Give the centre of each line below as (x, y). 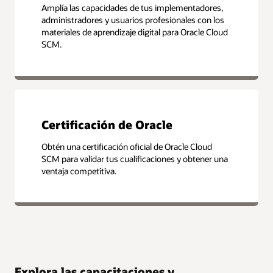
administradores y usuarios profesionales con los (133, 20)
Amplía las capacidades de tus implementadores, (133, 8)
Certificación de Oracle (107, 124)
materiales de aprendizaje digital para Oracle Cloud (135, 32)
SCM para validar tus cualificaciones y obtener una (135, 159)
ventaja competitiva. (79, 171)
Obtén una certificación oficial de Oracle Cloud (127, 147)
